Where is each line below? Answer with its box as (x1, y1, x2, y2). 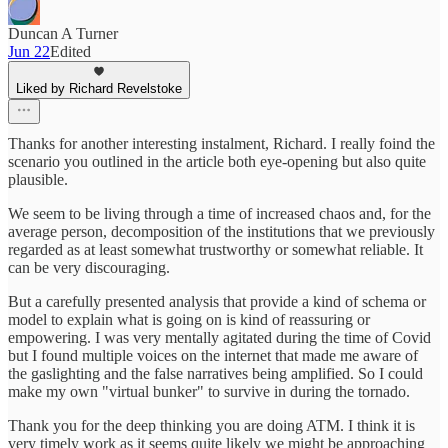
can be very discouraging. (8, 259, 170, 277)
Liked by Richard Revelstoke (16, 81, 182, 97)
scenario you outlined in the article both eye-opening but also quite (8, 153, 426, 171)
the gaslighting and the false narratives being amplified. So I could (8, 365, 423, 383)
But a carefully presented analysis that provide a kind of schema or (8, 293, 426, 311)
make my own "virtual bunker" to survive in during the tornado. (8, 383, 410, 401)
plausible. (8, 171, 68, 189)
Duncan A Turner (8, 25, 118, 43)
